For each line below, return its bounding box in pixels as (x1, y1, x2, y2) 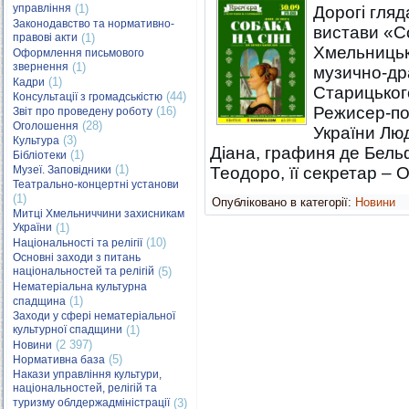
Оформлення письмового (13, 47, 144, 59)
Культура (13, 134, 59, 147)
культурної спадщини (13, 323, 122, 337)
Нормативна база (13, 353, 105, 366)
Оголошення (13, 120, 79, 132)
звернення (13, 60, 68, 74)
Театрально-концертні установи (13, 178, 179, 191)
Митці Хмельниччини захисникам (13, 207, 184, 220)
